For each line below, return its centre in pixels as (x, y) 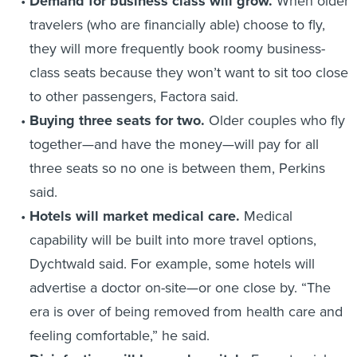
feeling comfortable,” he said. (119, 335)
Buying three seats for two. (117, 120)
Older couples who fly (275, 120)
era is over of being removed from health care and (186, 311)
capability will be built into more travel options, (173, 239)
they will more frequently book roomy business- (177, 48)
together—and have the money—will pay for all (174, 144)
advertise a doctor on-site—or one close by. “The (180, 287)
